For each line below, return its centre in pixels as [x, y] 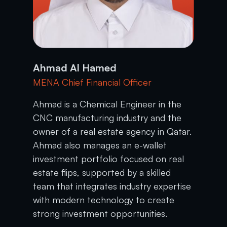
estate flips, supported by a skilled [102, 172]
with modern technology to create [104, 199]
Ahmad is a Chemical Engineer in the [107, 104]
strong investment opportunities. [100, 213]
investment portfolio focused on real [109, 158]
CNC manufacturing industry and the [107, 117]
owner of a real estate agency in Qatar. [112, 131]
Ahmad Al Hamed [75, 67]
